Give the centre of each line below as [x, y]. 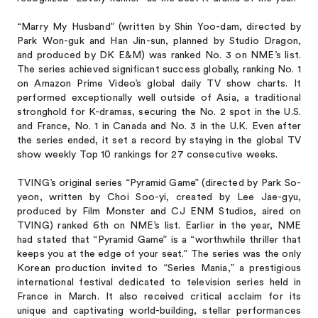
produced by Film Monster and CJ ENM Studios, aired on [159, 212]
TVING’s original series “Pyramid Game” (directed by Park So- [159, 183]
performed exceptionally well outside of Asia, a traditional [159, 98]
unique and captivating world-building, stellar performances [159, 311]
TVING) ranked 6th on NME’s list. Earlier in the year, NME [159, 226]
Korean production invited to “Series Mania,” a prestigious [159, 268]
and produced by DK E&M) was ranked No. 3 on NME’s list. [159, 55]
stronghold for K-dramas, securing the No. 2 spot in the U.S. [159, 112]
